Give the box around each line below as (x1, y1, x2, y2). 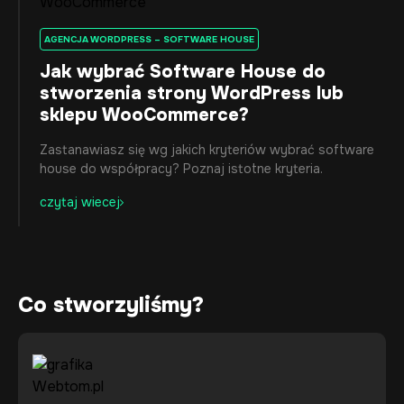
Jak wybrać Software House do (40, 60, 326, 84)
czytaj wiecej (40, 194, 120, 211)
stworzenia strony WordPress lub (40, 82, 344, 106)
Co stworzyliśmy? (18, 291, 204, 319)
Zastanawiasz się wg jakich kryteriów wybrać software (40, 142, 374, 159)
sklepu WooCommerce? (40, 104, 249, 127)
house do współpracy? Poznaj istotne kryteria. (40, 161, 323, 178)
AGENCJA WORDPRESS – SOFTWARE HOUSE (44, 33, 254, 46)
